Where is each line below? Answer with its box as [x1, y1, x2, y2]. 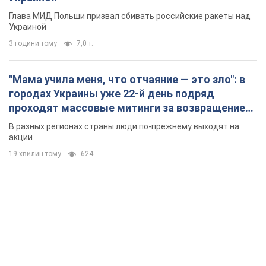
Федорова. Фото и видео [9, 115, 139, 128]
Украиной [9, 21, 46, 31]
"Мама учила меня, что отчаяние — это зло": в [9, 72, 245, 85]
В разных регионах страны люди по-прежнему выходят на [9, 121, 239, 131]
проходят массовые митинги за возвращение [9, 101, 245, 114]
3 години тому [9, 39, 57, 47]
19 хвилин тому [9, 149, 61, 158]
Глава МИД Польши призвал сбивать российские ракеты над [9, 11, 251, 21]
